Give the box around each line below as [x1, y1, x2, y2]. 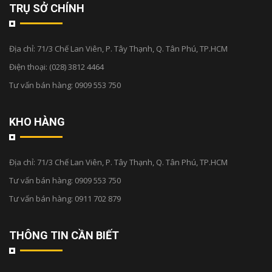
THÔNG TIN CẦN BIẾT [9, 228, 119, 242]
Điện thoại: [9, 61, 49, 72]
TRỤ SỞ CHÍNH [9, 1, 84, 15]
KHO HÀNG [9, 115, 65, 128]
